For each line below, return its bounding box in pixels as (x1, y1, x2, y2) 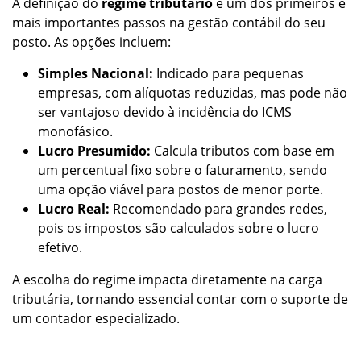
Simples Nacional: (38, 64, 153, 82)
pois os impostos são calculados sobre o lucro (38, 218, 319, 237)
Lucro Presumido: (38, 141, 154, 160)
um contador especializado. (12, 309, 183, 327)
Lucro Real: (38, 199, 113, 218)
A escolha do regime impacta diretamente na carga (12, 270, 322, 288)
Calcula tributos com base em (154, 141, 334, 160)
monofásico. (38, 122, 116, 140)
